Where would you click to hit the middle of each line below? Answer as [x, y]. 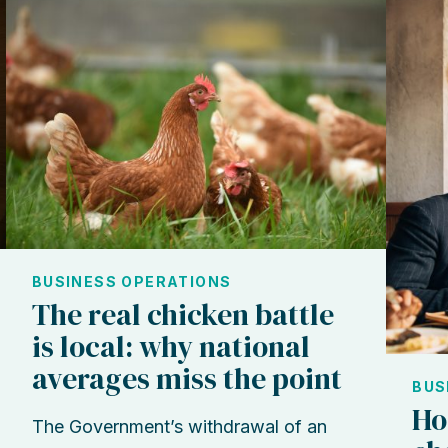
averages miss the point [186, 379]
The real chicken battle [182, 315]
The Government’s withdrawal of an [179, 427]
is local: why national [170, 347]
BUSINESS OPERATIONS [131, 282]
